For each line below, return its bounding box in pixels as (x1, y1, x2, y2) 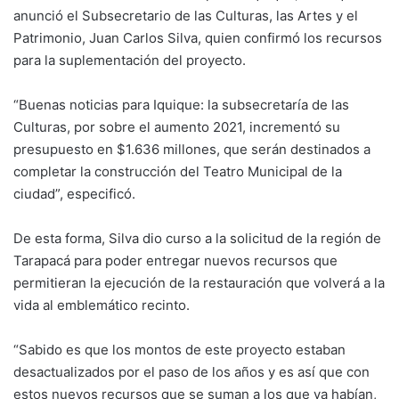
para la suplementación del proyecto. (13, 51, 246, 69)
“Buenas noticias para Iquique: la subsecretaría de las (13, 95, 349, 113)
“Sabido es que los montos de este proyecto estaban (13, 340, 346, 358)
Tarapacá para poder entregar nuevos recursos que (13, 251, 338, 269)
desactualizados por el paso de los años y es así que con (13, 362, 370, 380)
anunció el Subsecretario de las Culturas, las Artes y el (13, 6, 358, 24)
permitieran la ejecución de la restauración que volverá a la (13, 273, 385, 291)
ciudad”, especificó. (13, 184, 135, 202)
